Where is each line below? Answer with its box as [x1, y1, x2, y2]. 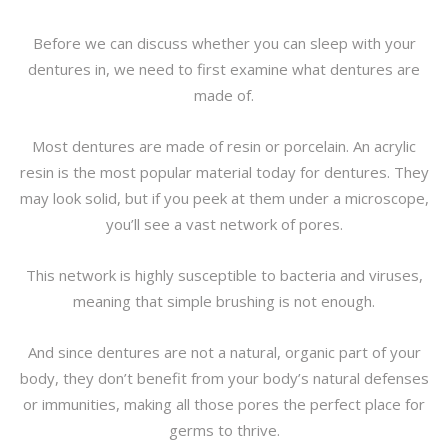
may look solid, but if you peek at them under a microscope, [19, 188, 429, 208]
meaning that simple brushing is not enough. [73, 291, 375, 311]
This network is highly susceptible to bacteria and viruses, [25, 265, 423, 285]
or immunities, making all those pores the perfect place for [23, 394, 425, 414]
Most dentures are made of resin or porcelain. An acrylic [32, 136, 416, 156]
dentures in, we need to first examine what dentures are [28, 59, 420, 79]
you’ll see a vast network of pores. [105, 214, 343, 234]
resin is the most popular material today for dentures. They [19, 162, 429, 182]
